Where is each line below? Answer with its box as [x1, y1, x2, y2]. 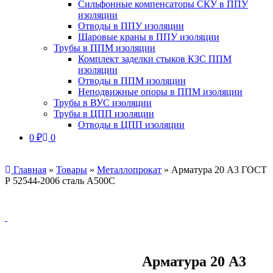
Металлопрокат [97, 165, 161, 175]
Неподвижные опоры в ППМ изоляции [78, 87, 243, 97]
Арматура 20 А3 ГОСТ [171, 165, 267, 175]
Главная [11, 165, 46, 175]
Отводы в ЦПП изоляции [78, 119, 185, 130]
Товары [56, 165, 87, 175]
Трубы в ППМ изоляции [54, 43, 155, 53]
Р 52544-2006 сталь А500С [5, 175, 115, 186]
